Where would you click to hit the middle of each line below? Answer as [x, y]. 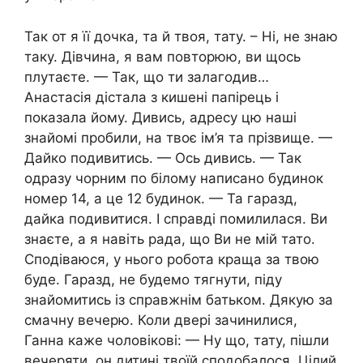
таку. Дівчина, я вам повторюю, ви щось [162, 56]
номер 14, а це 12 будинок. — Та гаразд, [161, 198]
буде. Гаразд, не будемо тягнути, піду [153, 279]
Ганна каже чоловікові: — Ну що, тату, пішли [177, 340]
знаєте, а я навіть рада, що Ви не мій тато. [170, 239]
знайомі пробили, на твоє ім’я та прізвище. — [178, 137]
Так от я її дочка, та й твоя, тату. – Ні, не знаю [181, 36]
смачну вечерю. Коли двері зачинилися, [161, 320]
